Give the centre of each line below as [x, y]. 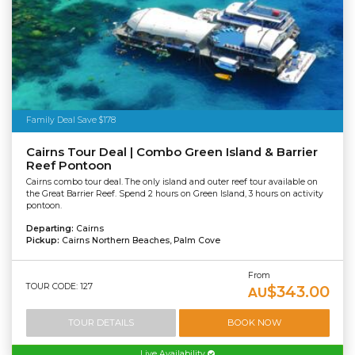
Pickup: [44, 240]
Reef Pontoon [69, 166]
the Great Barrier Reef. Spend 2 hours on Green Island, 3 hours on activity [174, 193]
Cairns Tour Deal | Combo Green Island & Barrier [172, 153]
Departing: [51, 228]
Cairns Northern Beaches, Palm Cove [141, 240]
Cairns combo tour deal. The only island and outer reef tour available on [172, 181]
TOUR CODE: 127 [59, 286]
